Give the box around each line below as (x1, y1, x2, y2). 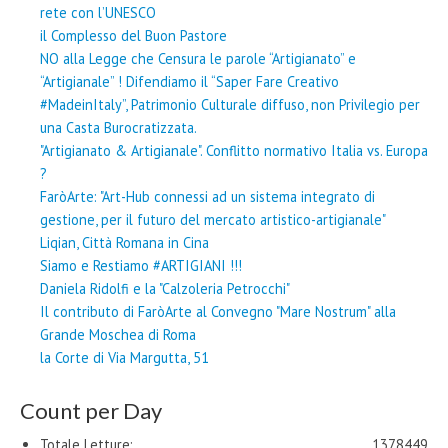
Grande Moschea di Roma (40, 325, 196, 345)
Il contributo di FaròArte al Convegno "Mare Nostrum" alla (40, 302, 396, 322)
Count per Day (20, 397, 162, 425)
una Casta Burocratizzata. (40, 118, 197, 138)
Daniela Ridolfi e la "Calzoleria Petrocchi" (40, 279, 290, 299)
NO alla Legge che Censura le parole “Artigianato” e (40, 49, 356, 69)
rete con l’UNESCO (40, 3, 156, 23)
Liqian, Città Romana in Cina (40, 233, 209, 253)
